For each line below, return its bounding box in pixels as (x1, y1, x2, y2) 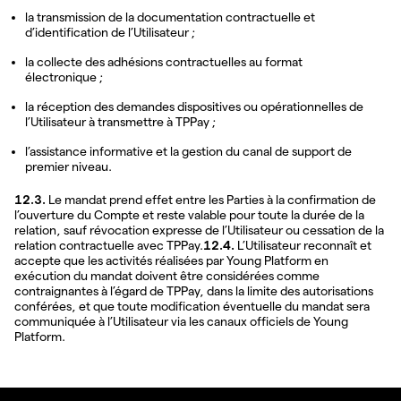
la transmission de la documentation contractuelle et (25, 9, 315, 24)
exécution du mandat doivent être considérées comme (14, 268, 320, 283)
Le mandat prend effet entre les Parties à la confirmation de (46, 192, 376, 207)
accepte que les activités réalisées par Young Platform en (14, 252, 328, 268)
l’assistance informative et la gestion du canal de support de (25, 143, 352, 158)
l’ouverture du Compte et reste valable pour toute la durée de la (14, 207, 364, 222)
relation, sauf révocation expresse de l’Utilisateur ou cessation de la (14, 222, 384, 237)
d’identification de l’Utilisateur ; (25, 24, 195, 39)
